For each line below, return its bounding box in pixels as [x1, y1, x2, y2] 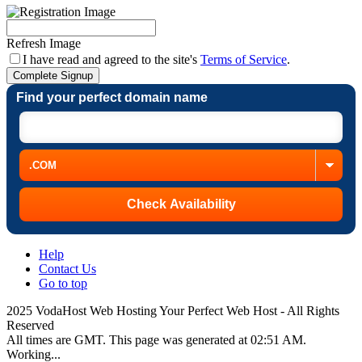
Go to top [39, 276, 87, 290]
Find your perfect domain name [16, 90, 208, 104]
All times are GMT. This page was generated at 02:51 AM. [6, 332, 306, 347]
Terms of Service [200, 52, 287, 66]
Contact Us [39, 261, 96, 276]
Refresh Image [6, 36, 81, 50]
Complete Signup [13, 69, 93, 82]
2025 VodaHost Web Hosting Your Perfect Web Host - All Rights [6, 303, 339, 318]
